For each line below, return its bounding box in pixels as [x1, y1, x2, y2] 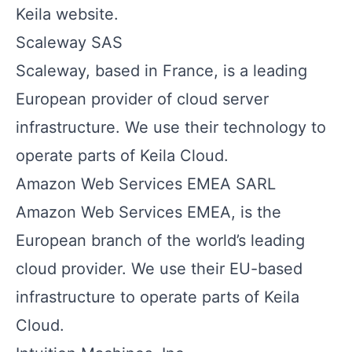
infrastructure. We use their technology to [16, 118, 326, 137]
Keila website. [16, 5, 119, 24]
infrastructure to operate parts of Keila [16, 288, 299, 306]
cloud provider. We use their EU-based [16, 259, 302, 278]
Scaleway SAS [16, 33, 123, 52]
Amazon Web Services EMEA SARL [16, 174, 276, 193]
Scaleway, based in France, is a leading [16, 61, 307, 80]
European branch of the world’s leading [16, 231, 305, 250]
